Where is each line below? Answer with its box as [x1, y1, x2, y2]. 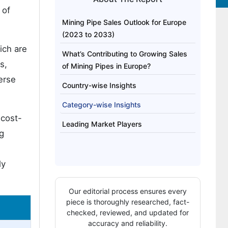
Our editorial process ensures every [68, 187, 187, 195]
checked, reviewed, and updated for [66, 208, 189, 217]
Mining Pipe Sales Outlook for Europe [62, 18, 186, 26]
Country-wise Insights [62, 81, 136, 90]
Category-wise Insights [62, 100, 141, 109]
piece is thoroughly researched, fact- [66, 197, 189, 206]
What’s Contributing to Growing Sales [62, 49, 187, 58]
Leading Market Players [62, 120, 142, 128]
